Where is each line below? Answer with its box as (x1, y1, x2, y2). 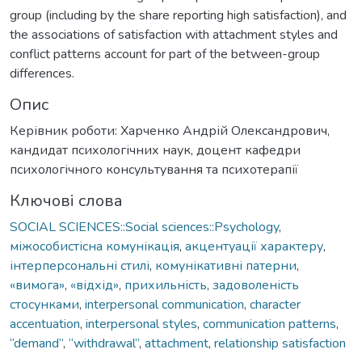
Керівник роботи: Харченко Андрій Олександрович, (10, 121, 330, 140)
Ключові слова (10, 189, 123, 212)
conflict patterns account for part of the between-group (10, 44, 320, 63)
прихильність (124, 276, 207, 294)
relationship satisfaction (214, 334, 346, 352)
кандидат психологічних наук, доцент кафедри (10, 141, 301, 159)
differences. (10, 64, 74, 82)
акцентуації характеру (185, 237, 323, 255)
